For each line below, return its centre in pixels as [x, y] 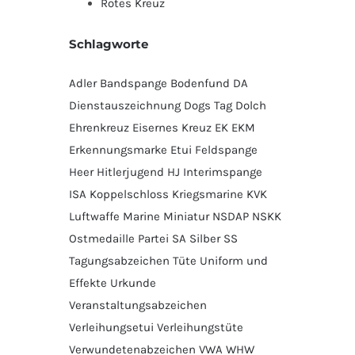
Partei [153, 238]
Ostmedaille [102, 238]
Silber [205, 238]
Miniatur [186, 216]
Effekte [88, 282]
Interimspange [223, 172]
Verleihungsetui [111, 327]
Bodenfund [200, 83]
